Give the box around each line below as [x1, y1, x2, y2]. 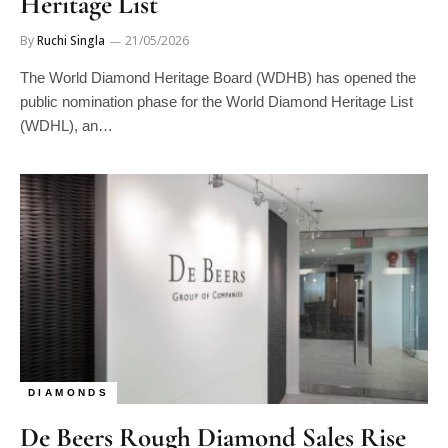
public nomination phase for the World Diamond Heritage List [20, 93, 413, 110]
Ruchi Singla [37, 32, 105, 49]
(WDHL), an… [20, 117, 113, 134]
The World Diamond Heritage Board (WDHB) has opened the [20, 69, 416, 86]
